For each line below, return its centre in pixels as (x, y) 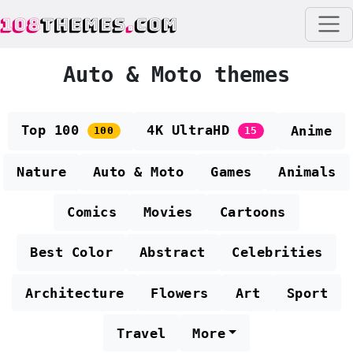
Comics (92, 212)
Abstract (172, 253)
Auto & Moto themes (176, 74)
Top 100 (54, 130)
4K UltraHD (192, 130)
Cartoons (253, 212)
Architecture (74, 293)
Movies (168, 212)
